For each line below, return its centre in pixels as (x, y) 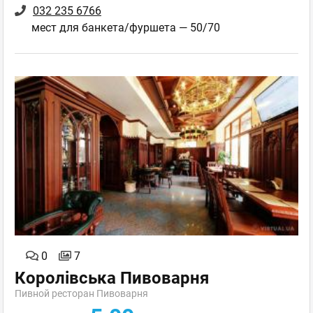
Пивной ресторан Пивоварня (81, 293)
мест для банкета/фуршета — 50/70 (126, 28)
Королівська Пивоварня (112, 278)
